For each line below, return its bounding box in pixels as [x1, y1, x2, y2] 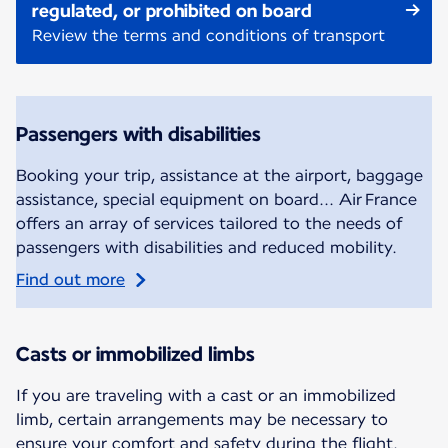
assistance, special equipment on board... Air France [16, 190, 417, 210]
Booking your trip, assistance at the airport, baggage [16, 166, 423, 186]
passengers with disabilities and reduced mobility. [16, 238, 397, 258]
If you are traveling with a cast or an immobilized [16, 386, 396, 406]
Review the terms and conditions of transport [32, 26, 385, 46]
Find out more [16, 270, 125, 290]
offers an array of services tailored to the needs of [16, 214, 402, 234]
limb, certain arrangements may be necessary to [16, 410, 388, 430]
